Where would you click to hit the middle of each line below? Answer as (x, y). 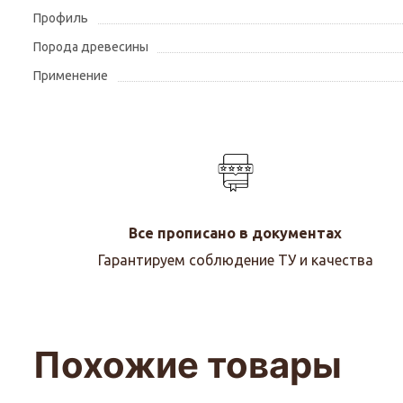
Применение (71, 76)
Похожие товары (188, 365)
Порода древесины (91, 47)
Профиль (61, 18)
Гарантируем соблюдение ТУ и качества (235, 260)
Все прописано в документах (236, 233)
